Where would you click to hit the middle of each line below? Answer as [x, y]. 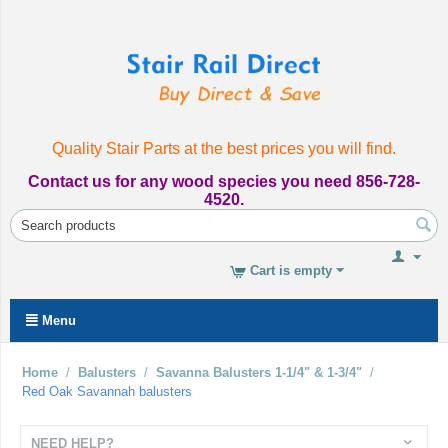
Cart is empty [291, 270]
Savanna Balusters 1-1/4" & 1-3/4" [259, 372]
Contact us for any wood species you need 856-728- [224, 181]
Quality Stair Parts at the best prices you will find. [224, 148]
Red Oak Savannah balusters [107, 391]
